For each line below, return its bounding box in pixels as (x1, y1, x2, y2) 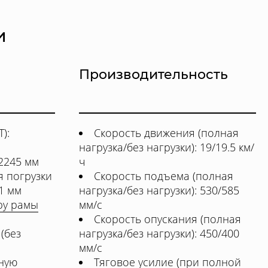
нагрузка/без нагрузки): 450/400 (79, 226, 239, 240)
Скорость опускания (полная (94, 212, 241, 226)
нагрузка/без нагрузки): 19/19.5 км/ (79, 140, 254, 154)
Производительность (79, 66, 228, 83)
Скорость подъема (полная (94, 169, 233, 183)
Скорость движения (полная (94, 126, 239, 140)
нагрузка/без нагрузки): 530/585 (79, 183, 239, 197)
